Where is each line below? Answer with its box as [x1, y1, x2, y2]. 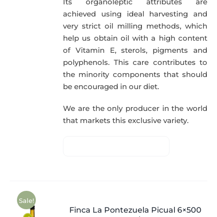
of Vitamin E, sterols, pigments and [63, 46, 207, 55]
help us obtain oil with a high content [63, 33, 207, 43]
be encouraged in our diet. [63, 82, 159, 92]
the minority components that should [63, 70, 207, 79]
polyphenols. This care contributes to [63, 58, 207, 67]
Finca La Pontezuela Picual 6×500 [69, 205, 201, 215]
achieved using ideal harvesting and [63, 9, 207, 19]
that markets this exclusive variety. [63, 116, 189, 125]
